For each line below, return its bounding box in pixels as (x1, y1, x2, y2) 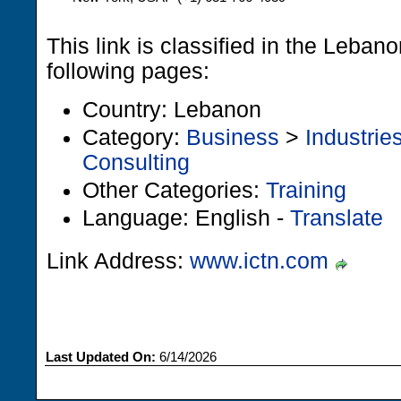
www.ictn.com (190, 249, 328, 273)
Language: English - (82, 205, 290, 230)
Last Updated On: (46, 350, 156, 364)
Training (266, 177, 346, 202)
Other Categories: (82, 177, 266, 202)
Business (186, 124, 279, 149)
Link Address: (47, 249, 190, 273)
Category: (82, 124, 186, 149)
